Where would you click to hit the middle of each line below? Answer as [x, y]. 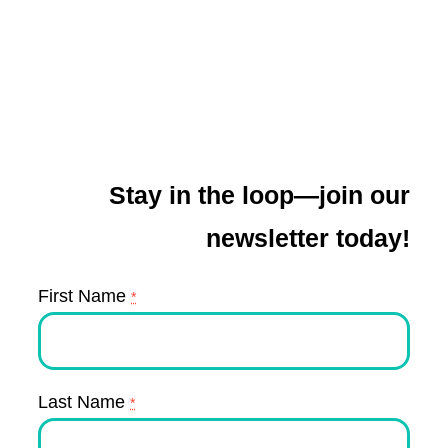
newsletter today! [308, 237]
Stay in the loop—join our [259, 194]
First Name [84, 295]
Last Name [84, 401]
